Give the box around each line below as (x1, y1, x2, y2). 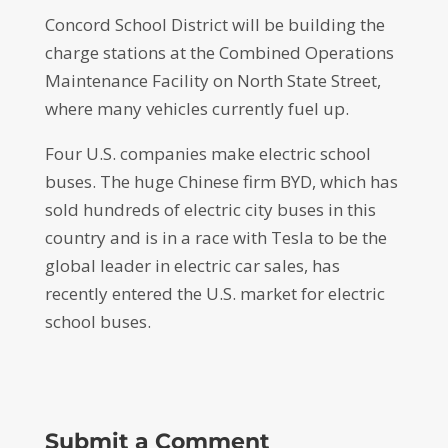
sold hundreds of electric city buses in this (44, 198, 376, 221)
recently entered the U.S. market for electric (44, 282, 385, 305)
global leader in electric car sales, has (44, 254, 340, 277)
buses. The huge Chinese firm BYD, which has (44, 170, 398, 193)
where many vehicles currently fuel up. (44, 97, 349, 120)
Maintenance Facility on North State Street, (44, 69, 381, 92)
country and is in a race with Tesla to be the (44, 226, 387, 249)
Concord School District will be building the (44, 13, 385, 36)
